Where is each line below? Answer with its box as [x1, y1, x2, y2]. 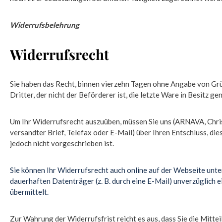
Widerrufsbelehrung [10, 20, 79, 29]
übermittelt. [10, 187, 49, 196]
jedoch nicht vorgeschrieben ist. [10, 139, 114, 148]
